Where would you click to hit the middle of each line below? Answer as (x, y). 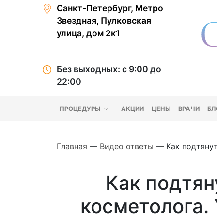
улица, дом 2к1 (88, 33)
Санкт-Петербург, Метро (110, 8)
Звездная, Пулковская (104, 21)
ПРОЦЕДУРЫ (81, 108)
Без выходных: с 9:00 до (109, 69)
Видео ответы (127, 147)
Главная (72, 147)
